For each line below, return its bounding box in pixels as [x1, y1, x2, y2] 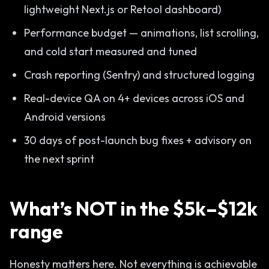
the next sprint [24, 152, 94, 166]
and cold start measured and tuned [24, 44, 197, 58]
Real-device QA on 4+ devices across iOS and [24, 91, 244, 105]
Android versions [24, 110, 106, 124]
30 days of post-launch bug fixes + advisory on [24, 133, 252, 147]
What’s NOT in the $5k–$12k [10, 196, 258, 220]
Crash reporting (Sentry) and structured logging [24, 68, 255, 82]
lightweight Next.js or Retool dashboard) [24, 2, 221, 16]
